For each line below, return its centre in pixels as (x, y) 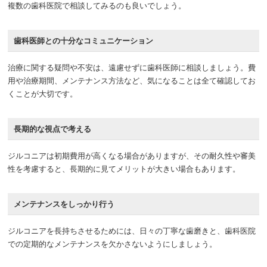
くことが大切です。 (43, 93)
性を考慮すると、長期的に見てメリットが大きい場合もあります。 (124, 168)
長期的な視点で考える (53, 128)
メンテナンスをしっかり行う (64, 203)
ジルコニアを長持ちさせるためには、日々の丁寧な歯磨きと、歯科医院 (132, 230)
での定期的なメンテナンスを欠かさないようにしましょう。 (113, 243)
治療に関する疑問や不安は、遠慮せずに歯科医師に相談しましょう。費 (132, 67)
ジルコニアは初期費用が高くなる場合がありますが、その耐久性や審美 (132, 155)
